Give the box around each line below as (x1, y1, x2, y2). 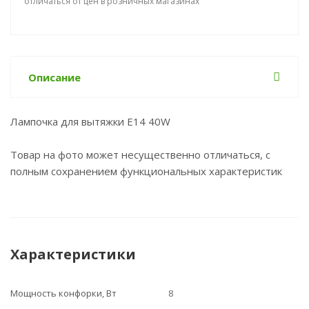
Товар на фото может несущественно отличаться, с (10, 148, 270, 161)
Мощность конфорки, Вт (10, 287, 117, 299)
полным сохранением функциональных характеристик (10, 164, 282, 178)
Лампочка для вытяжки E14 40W (10, 114, 170, 128)
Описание (28, 70, 81, 84)
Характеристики (10, 245, 136, 263)
